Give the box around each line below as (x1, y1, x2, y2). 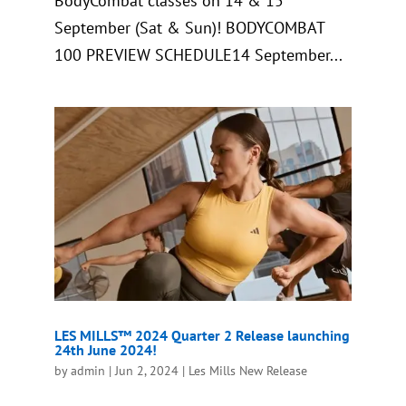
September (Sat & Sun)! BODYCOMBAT (53, 16, 324, 38)
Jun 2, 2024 (114, 362, 179, 379)
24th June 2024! (53, 340, 157, 359)
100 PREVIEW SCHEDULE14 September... (53, 43, 343, 65)
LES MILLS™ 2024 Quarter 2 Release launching (53, 325, 350, 344)
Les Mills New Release (188, 362, 307, 379)
